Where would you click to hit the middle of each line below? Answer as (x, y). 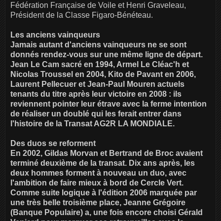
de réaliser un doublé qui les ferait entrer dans (96, 113)
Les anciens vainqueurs (55, 35)
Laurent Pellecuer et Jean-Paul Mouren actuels (97, 84)
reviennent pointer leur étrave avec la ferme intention (109, 104)
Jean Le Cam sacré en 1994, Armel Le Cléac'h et (100, 64)
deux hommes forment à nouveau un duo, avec (98, 173)
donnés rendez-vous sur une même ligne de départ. (107, 54)
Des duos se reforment (53, 143)
